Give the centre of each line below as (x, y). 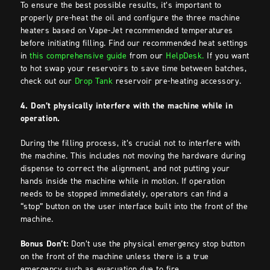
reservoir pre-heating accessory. (179, 81)
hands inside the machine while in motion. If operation (123, 181)
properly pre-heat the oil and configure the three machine (130, 18)
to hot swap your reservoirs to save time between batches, (133, 69)
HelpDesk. (185, 56)
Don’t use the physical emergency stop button (157, 244)
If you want (227, 56)
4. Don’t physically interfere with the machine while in (127, 106)
